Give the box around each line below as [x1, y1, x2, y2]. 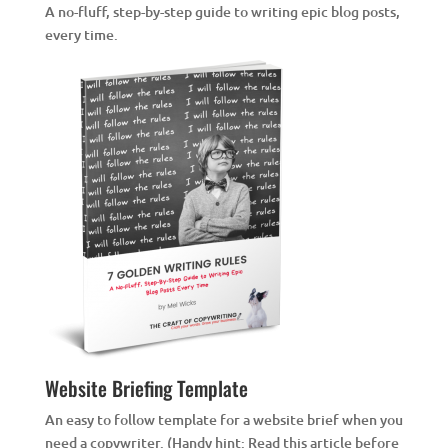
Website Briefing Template [44, 373, 248, 404]
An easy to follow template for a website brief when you [44, 410, 403, 430]
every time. [44, 25, 118, 45]
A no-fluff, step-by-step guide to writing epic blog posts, [44, 2, 400, 22]
